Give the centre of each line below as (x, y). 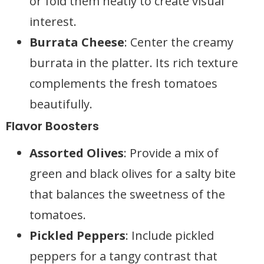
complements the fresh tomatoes (123, 83)
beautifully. (61, 104)
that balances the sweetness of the (127, 194)
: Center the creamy (179, 42)
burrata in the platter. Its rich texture (134, 63)
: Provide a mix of (171, 153)
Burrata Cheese (77, 42)
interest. (53, 22)
